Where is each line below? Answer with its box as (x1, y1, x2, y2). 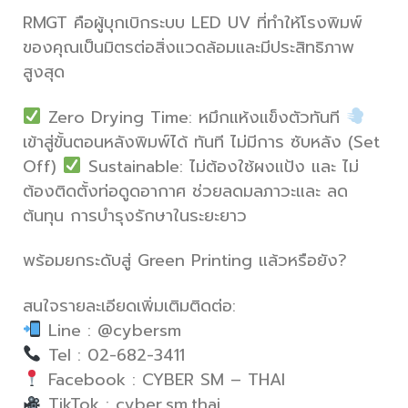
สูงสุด (23, 59, 65, 85)
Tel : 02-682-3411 (41, 342, 185, 368)
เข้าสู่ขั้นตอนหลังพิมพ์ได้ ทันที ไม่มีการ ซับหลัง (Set (23, 128, 380, 155)
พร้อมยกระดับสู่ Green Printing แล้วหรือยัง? (23, 248, 347, 273)
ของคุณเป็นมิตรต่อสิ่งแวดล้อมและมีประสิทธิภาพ (23, 35, 354, 60)
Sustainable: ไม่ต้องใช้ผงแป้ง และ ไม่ (81, 153, 359, 179)
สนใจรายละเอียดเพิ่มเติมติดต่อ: (23, 292, 236, 319)
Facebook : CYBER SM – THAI (41, 366, 285, 393)
